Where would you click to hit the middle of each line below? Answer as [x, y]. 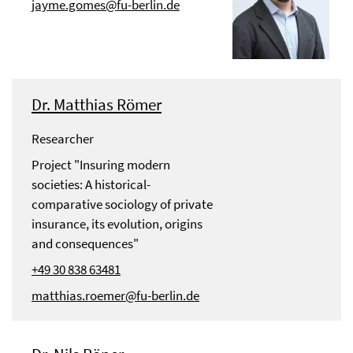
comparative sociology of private [122, 204]
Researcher [63, 139]
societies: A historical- [91, 185]
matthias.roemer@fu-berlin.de [115, 296]
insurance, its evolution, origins [117, 224]
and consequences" [85, 244]
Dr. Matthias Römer [97, 105]
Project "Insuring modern [101, 165]
